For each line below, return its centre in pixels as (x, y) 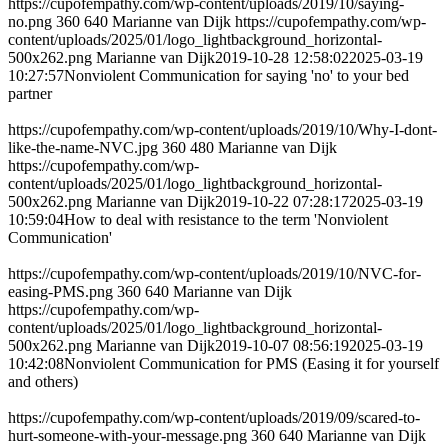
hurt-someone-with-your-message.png (127, 436)
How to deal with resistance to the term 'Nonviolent (226, 220)
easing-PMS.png (60, 292)
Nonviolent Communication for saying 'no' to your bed (236, 76)
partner (30, 94)
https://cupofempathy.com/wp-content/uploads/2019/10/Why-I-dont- (222, 130)
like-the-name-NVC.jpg (83, 148)
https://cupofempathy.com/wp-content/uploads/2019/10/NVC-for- (214, 274)
